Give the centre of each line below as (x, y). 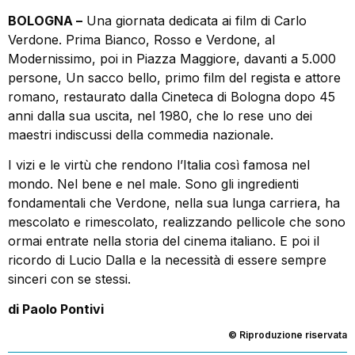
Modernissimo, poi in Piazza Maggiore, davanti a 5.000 (172, 58)
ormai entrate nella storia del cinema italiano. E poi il (164, 240)
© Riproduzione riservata (288, 334)
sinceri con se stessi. (69, 279)
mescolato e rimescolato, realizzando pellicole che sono (177, 221)
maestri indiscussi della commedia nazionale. (141, 134)
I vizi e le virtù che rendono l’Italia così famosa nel (159, 164)
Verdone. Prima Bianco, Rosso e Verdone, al (141, 39)
